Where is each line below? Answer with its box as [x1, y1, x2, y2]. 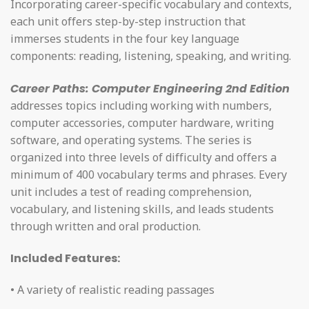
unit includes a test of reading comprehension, [10, 183, 252, 201]
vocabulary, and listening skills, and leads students [10, 201, 274, 218]
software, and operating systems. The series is [10, 132, 252, 149]
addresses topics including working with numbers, [10, 97, 272, 114]
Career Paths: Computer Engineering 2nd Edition [10, 80, 290, 97]
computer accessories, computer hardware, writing [10, 114, 274, 132]
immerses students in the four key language [10, 30, 239, 48]
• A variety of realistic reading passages [10, 282, 215, 299]
